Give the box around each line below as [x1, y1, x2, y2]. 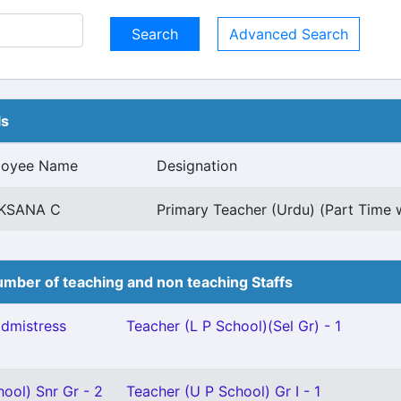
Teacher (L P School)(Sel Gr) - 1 [126, 317, 341, 335]
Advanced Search [229, 25, 348, 43]
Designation [157, 157, 237, 175]
